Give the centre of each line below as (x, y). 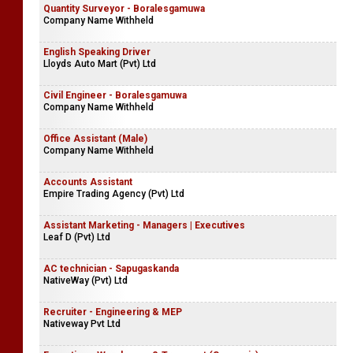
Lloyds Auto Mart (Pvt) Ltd (100, 64)
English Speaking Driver (97, 52)
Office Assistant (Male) (95, 139)
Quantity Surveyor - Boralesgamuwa (124, 9)
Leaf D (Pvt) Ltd (77, 237)
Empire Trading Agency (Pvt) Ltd (114, 194)
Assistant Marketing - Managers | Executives (144, 225)
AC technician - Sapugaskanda (111, 269)
